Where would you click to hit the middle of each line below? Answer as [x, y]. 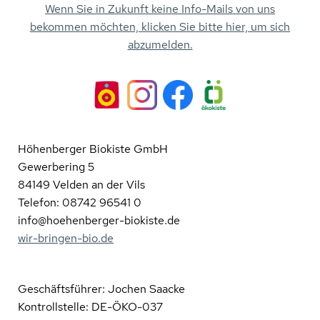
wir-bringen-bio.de [66, 238]
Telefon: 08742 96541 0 [80, 202]
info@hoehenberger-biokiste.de [99, 220]
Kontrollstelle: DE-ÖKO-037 [90, 307]
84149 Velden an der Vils [81, 185]
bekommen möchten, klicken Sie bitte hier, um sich [160, 27]
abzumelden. [160, 45]
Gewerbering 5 [56, 167]
